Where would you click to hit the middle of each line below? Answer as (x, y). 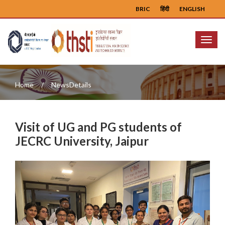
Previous (49, 167)
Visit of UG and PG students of (98, 127)
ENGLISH (192, 9)
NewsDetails (71, 85)
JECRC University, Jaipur (82, 141)
